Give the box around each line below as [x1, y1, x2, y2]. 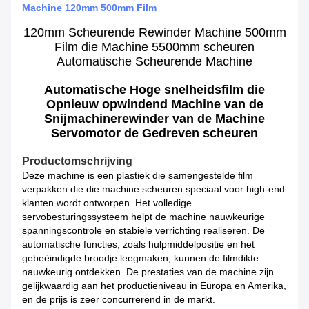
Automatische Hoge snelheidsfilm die [44, 83, 265, 97]
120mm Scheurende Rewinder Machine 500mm [23, 26, 286, 40]
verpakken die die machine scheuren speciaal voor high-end [22, 183, 285, 195]
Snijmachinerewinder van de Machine [44, 112, 265, 126]
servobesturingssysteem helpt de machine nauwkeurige [22, 211, 265, 223]
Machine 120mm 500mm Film [22, 2, 157, 14]
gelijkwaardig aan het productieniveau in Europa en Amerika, [22, 280, 286, 292]
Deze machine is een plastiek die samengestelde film [22, 170, 253, 181]
